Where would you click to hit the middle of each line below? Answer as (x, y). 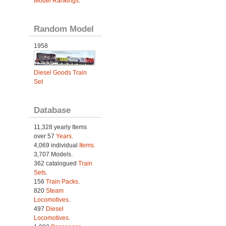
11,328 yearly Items (60, 127)
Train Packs (62, 181)
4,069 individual (56, 145)
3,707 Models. (53, 154)
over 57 (45, 136)
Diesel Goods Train (60, 72)
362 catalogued (56, 163)
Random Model (64, 29)
